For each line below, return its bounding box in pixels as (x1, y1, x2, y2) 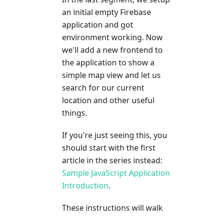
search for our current (62, 82, 144, 93)
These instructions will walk (62, 202, 163, 214)
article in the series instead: (62, 155, 162, 166)
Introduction (62, 180, 108, 191)
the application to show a (62, 57, 155, 68)
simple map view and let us (62, 70, 161, 81)
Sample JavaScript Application (62, 168, 170, 179)
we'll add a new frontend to (62, 45, 163, 56)
